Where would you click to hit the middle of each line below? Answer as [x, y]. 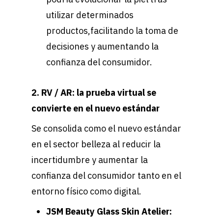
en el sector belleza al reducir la [96, 144]
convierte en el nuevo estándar [96, 109]
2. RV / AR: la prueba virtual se [94, 93]
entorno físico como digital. [86, 192]
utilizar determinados [90, 15]
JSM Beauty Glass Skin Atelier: [109, 212]
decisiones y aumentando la [102, 47]
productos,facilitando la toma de [112, 31]
